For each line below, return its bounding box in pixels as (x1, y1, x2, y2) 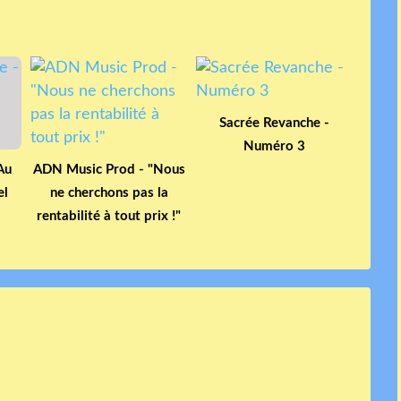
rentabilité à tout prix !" (37, 209, 181, 223)
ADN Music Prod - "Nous (32, 162, 185, 176)
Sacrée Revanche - (219, 115, 329, 130)
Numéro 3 (243, 139, 305, 153)
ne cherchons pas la (49, 185, 168, 200)
